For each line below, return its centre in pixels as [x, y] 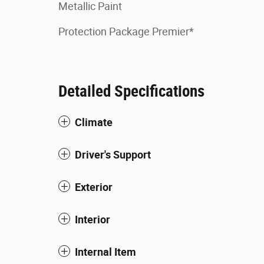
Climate [94, 123]
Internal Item [105, 252]
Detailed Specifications [131, 92]
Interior [93, 220]
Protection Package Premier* [126, 32]
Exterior [94, 187]
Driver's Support [113, 155]
